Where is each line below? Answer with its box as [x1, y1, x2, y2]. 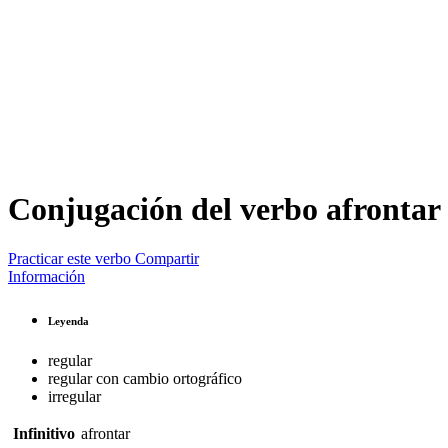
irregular [48, 387, 101, 405]
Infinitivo [13, 424, 75, 442]
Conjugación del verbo [8, 191, 326, 228]
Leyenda [48, 314, 89, 327]
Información [8, 267, 85, 285]
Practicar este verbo [8, 249, 131, 267]
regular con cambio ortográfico [48, 369, 242, 387]
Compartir [135, 249, 199, 267]
